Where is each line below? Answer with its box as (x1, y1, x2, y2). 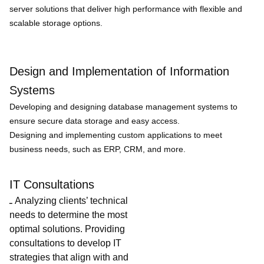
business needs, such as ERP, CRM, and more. (9, 144, 186, 154)
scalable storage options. (9, 18, 103, 28)
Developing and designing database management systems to (9, 102, 245, 111)
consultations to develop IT (9, 238, 121, 248)
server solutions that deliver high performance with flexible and (9, 4, 242, 14)
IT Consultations (9, 178, 94, 191)
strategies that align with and (9, 252, 128, 262)
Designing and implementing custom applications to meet (9, 130, 222, 140)
